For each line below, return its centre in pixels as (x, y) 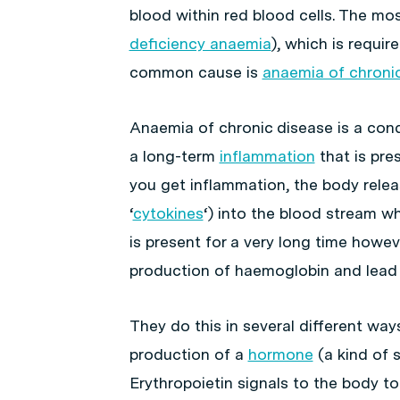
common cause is (196, 72)
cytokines (168, 213)
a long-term (174, 156)
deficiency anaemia (200, 43)
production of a (188, 354)
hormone (280, 354)
